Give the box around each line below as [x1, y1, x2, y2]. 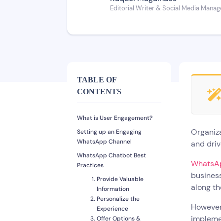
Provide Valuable [97, 175, 144, 184]
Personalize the [97, 195, 140, 203]
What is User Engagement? [77, 114, 152, 122]
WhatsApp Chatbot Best [77, 151, 146, 160]
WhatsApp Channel [77, 138, 132, 146]
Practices [77, 161, 104, 170]
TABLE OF [77, 75, 116, 84]
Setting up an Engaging [77, 128, 142, 136]
